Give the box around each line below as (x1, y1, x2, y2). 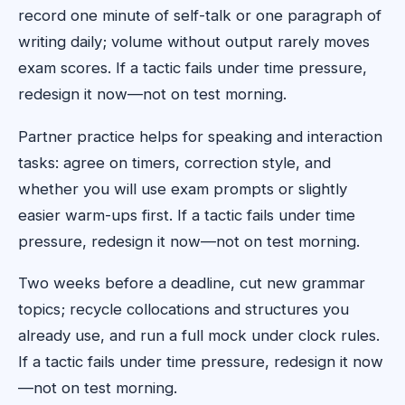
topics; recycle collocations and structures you (18, 300, 349, 319)
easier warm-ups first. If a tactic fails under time (18, 205, 355, 224)
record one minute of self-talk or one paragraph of (18, 6, 381, 25)
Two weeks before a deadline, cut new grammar (18, 274, 365, 293)
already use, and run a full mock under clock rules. (18, 326, 380, 345)
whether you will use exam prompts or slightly (18, 179, 347, 198)
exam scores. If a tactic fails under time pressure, (18, 59, 367, 78)
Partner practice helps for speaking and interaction (18, 127, 382, 146)
